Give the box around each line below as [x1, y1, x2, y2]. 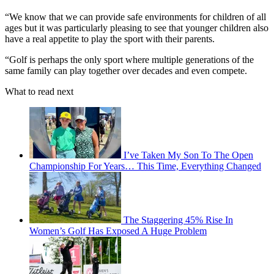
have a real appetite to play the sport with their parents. [5, 34, 215, 45]
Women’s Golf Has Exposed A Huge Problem [29, 226, 207, 237]
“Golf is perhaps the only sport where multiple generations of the [5, 54, 254, 65]
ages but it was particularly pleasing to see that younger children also [5, 23, 268, 34]
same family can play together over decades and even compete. [5, 65, 247, 76]
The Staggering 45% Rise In [124, 215, 233, 226]
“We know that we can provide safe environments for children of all [5, 12, 266, 23]
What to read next [5, 86, 73, 97]
